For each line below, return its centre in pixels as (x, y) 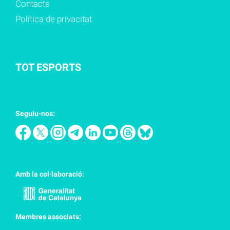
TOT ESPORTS (48, 68)
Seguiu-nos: (35, 114)
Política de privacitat (54, 19)
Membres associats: (48, 217)
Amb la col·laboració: (50, 174)
